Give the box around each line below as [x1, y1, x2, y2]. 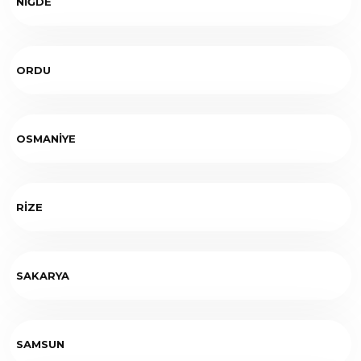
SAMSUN [16, 337, 64, 351]
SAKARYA [16, 268, 69, 282]
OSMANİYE [16, 131, 76, 145]
